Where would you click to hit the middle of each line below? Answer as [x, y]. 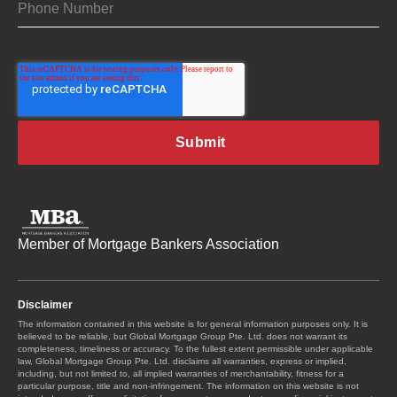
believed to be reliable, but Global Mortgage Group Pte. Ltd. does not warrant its [183, 336]
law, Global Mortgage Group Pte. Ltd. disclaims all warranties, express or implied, [182, 361]
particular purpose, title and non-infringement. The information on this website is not [188, 385]
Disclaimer [45, 304]
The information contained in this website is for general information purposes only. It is [193, 323]
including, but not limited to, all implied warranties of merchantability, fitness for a [181, 373]
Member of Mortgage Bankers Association [148, 244]
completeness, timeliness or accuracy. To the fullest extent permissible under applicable [195, 348]
